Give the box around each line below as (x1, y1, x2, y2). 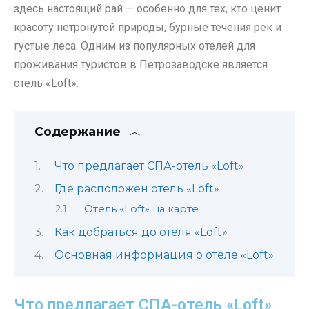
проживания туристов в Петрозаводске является (14, 58, 268, 71)
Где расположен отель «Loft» (54, 181, 219, 195)
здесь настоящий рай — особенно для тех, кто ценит (14, 2, 281, 15)
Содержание (34, 124, 121, 139)
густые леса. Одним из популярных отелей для (14, 39, 255, 52)
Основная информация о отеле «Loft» (54, 248, 274, 262)
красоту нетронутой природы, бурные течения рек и (14, 21, 281, 34)
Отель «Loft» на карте (83, 203, 199, 216)
